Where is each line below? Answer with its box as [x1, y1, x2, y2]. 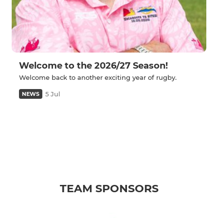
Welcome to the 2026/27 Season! [19, 60, 168, 72]
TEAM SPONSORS [59, 182, 159, 196]
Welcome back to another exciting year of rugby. [19, 73, 177, 82]
